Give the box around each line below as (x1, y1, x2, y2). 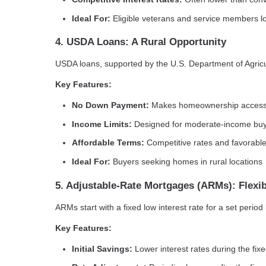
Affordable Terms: (72, 138, 144, 148)
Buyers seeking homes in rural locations (110, 156, 262, 166)
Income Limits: (72, 119, 132, 129)
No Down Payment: (72, 100, 149, 110)
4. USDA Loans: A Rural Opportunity (55, 36, 226, 48)
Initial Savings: (72, 243, 132, 254)
